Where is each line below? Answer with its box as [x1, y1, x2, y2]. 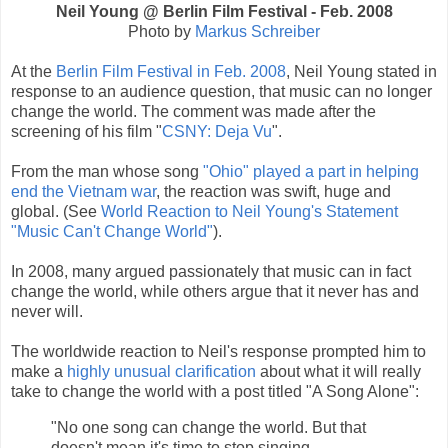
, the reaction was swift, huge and [156, 182, 391, 200]
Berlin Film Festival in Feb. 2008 [56, 62, 286, 80]
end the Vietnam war [11, 182, 156, 200]
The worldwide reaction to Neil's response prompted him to [11, 342, 426, 360]
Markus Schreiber [195, 22, 320, 40]
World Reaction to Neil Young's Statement [101, 202, 398, 220]
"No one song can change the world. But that [51, 418, 366, 436]
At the [11, 62, 56, 80]
